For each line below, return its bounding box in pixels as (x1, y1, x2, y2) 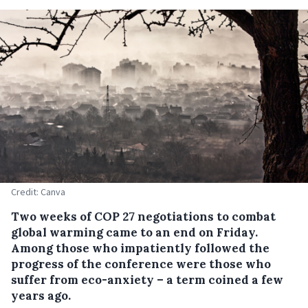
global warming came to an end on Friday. (11, 225, 258, 240)
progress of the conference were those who (11, 256, 271, 272)
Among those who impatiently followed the (11, 241, 269, 256)
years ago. (11, 288, 71, 303)
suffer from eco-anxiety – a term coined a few (11, 272, 283, 287)
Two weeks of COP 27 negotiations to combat (11, 209, 276, 224)
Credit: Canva (11, 186, 65, 198)
